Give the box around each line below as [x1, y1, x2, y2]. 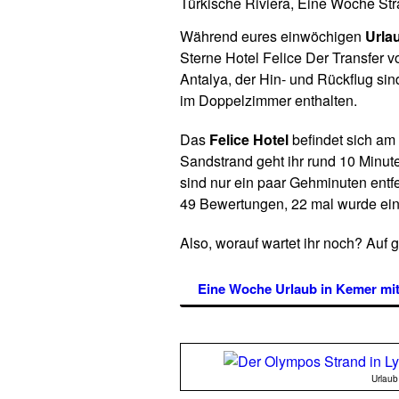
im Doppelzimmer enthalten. [180, 90, 357, 110]
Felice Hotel [209, 129, 289, 150]
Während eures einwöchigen [180, 26, 365, 46]
